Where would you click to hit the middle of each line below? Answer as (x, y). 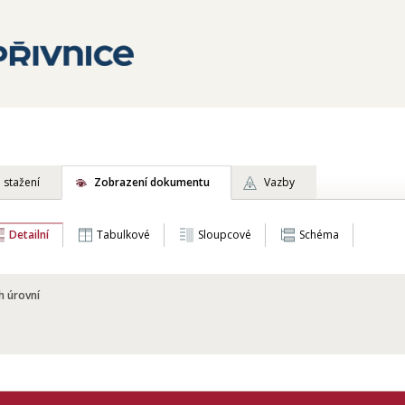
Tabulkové (123, 235)
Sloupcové (225, 235)
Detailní (29, 235)
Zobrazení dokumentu (152, 182)
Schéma (319, 235)
